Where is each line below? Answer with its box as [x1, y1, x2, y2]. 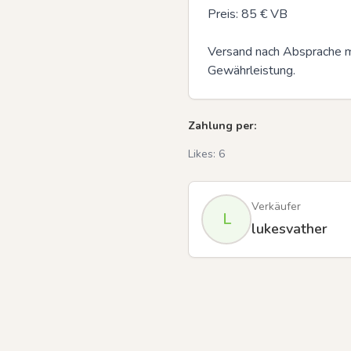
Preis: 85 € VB [208, 5, 288, 23]
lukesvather [251, 219, 327, 238]
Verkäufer [251, 199, 301, 214]
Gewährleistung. [208, 62, 295, 79]
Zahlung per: [188, 118, 256, 133]
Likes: [188, 147, 219, 161]
